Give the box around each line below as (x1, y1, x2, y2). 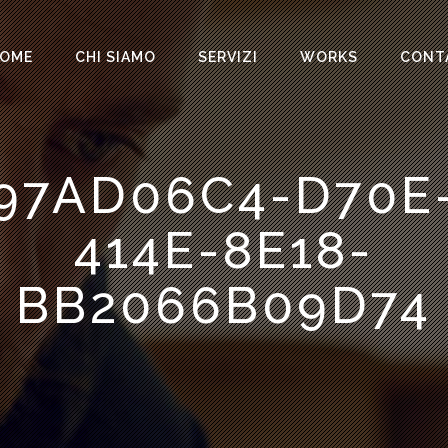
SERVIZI (198, 49, 258, 65)
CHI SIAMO (75, 49, 156, 65)
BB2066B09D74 (16, 275, 432, 335)
